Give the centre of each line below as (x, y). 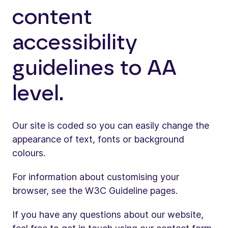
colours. (29, 153)
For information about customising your (96, 177)
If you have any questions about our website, (108, 215)
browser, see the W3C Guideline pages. (95, 191)
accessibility (75, 43)
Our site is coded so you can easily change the (111, 125)
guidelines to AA (94, 68)
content (52, 17)
